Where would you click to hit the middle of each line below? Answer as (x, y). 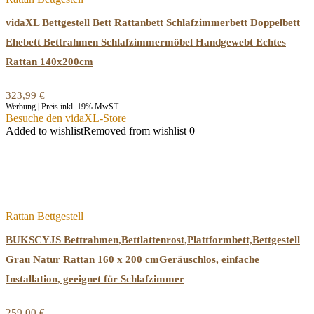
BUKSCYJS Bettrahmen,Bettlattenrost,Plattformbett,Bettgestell (153, 240)
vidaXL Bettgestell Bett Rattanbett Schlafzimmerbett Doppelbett (153, 22)
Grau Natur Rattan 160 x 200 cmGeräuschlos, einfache (132, 259)
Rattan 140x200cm (49, 62)
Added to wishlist (45, 131)
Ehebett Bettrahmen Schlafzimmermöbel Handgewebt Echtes (146, 42)
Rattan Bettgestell (45, 216)
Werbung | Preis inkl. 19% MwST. (63, 107)
